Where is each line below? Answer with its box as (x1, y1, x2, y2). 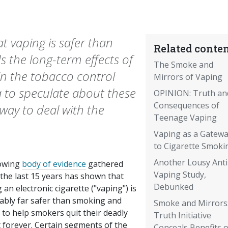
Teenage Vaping (153, 112, 217, 124)
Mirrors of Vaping (153, 71, 222, 83)
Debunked (153, 181, 193, 193)
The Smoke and (153, 59, 213, 71)
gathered (86, 158, 123, 170)
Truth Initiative (153, 210, 211, 221)
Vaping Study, (153, 169, 206, 181)
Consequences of (153, 100, 219, 111)
